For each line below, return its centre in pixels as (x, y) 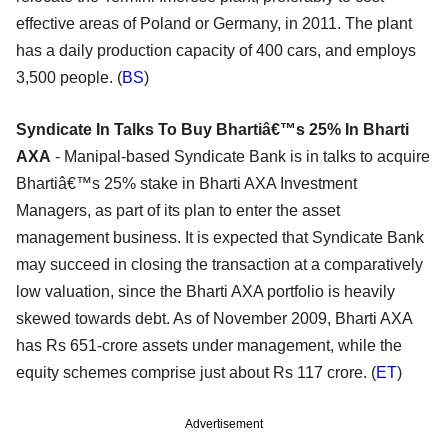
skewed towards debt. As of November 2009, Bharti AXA (214, 318)
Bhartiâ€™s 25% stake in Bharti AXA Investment (186, 183)
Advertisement (224, 423)
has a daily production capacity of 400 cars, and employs (216, 50)
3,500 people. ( (69, 77)
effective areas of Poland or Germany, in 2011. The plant (214, 23)
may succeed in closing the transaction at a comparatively (219, 264)
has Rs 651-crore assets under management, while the (209, 345)
